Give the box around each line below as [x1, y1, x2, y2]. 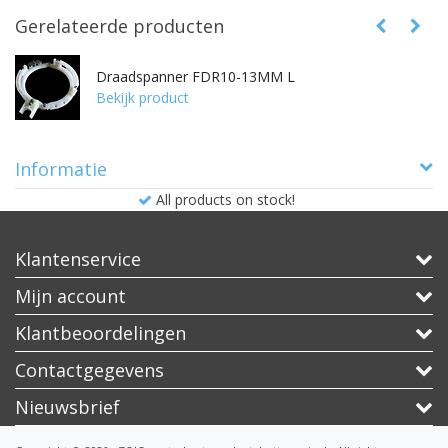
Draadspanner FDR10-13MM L [96, 66, 295, 86]
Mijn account [15, 283, 126, 308]
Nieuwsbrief [15, 394, 120, 419]
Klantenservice [15, 246, 141, 271]
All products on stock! [155, 189, 295, 209]
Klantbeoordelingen [15, 320, 186, 345]
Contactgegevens [15, 357, 164, 382]
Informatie [15, 156, 107, 181]
